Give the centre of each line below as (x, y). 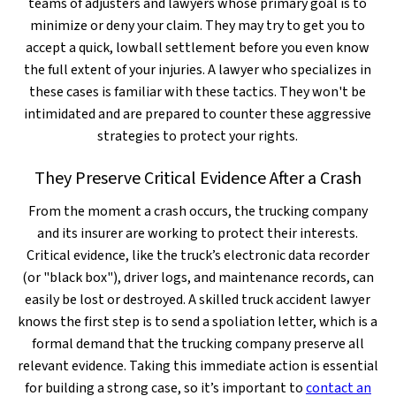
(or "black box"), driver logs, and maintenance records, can (198, 278)
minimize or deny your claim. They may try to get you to (198, 26)
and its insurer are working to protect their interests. (198, 233)
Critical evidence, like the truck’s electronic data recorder (198, 255)
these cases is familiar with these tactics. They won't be (198, 92)
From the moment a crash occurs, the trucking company (198, 211)
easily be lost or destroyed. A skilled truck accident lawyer (198, 300)
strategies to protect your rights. (198, 136)
